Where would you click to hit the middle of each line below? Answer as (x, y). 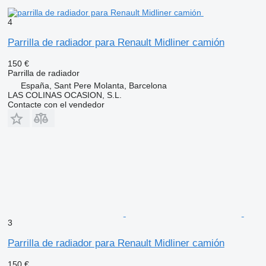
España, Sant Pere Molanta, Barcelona (94, 85)
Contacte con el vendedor (56, 104)
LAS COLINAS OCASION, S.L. (64, 95)
